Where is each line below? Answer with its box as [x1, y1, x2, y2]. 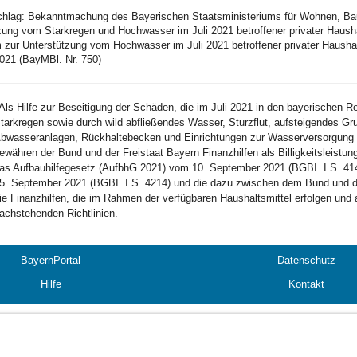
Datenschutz [277, 254, 335, 266]
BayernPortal [21, 254, 80, 266]
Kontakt [288, 278, 324, 290]
